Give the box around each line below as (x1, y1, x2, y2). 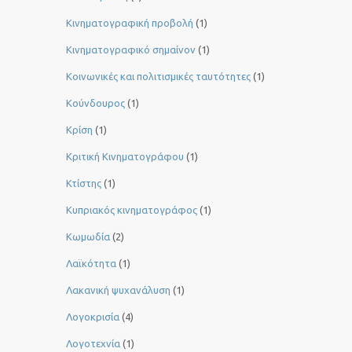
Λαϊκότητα (66, 258, 116, 269)
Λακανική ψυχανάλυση (66, 284, 170, 296)
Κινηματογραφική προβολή (66, 17, 193, 29)
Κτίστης (66, 178, 101, 189)
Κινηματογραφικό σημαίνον (66, 44, 196, 56)
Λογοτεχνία (66, 338, 120, 350)
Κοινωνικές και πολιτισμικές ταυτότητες (66, 71, 251, 82)
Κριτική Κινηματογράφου (66, 151, 184, 163)
